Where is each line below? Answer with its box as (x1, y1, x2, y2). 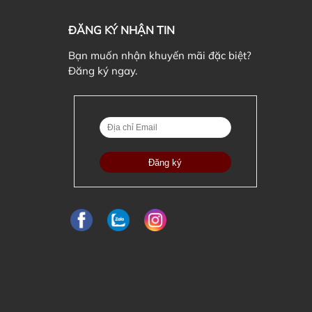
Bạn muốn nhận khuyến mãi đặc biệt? (68, 49, 252, 62)
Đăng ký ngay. (68, 64, 138, 77)
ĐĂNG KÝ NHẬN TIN (68, 23, 175, 37)
